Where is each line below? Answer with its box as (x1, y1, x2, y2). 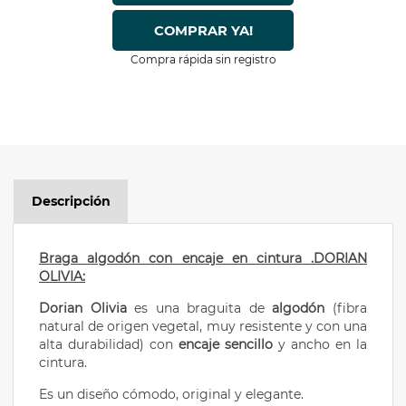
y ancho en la (273, 336, 367, 353)
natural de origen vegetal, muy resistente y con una (39, 318, 367, 335)
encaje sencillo (179, 336, 273, 353)
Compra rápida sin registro (130, 53, 276, 67)
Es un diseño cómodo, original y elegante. (39, 386, 307, 403)
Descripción (31, 193, 111, 210)
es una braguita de (126, 300, 273, 317)
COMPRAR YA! (153, 22, 253, 39)
